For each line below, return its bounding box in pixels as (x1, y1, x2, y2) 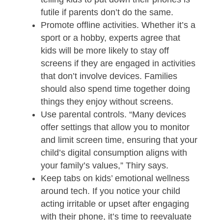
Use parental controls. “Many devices (40, 109, 186, 119)
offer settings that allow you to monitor (40, 122, 190, 132)
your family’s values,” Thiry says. (40, 160, 168, 170)
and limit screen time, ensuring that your (40, 135, 197, 145)
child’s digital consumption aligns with (40, 147, 187, 158)
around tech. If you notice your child (40, 186, 180, 196)
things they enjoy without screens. (40, 96, 173, 107)
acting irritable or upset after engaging (40, 198, 189, 209)
